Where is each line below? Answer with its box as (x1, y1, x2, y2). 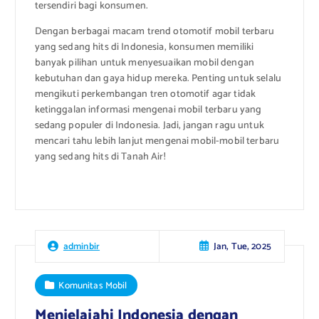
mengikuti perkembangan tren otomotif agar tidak (34, 85, 256, 103)
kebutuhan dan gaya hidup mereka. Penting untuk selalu (34, 70, 281, 87)
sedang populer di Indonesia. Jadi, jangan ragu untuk (34, 117, 264, 134)
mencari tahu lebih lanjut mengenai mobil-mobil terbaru (34, 132, 280, 150)
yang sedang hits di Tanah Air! (34, 148, 166, 165)
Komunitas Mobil (58, 277, 127, 293)
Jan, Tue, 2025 (213, 238, 271, 254)
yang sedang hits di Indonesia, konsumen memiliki (34, 38, 254, 56)
